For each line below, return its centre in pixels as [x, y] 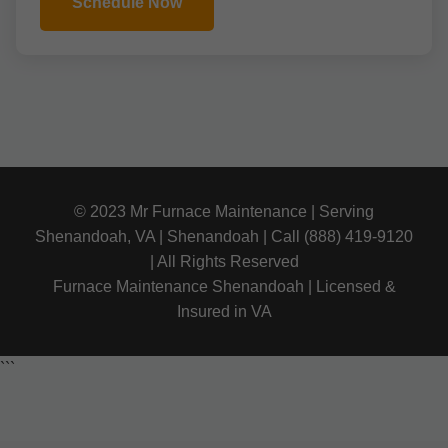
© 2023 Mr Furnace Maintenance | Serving [224, 211]
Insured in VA [224, 311]
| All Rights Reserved [224, 261]
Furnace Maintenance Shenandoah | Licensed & [224, 286]
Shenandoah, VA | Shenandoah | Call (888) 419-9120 [224, 236]
